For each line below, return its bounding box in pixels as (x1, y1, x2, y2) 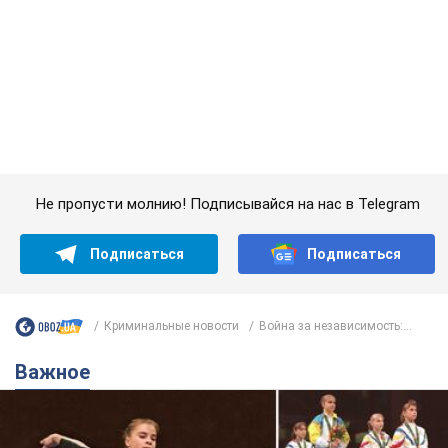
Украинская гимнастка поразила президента (15, 421, 404, 443)
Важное (28, 162, 90, 187)
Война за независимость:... (259, 121, 412, 136)
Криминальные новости (104, 121, 239, 136)
